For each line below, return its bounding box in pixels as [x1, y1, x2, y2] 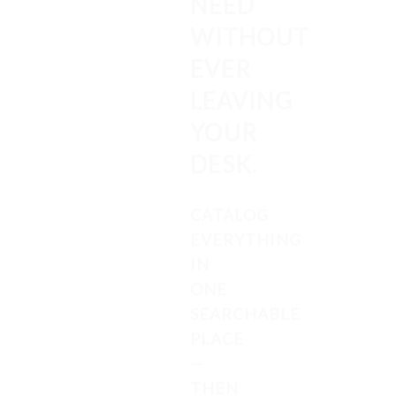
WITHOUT [190, 23, 309, 51]
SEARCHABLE [190, 304, 301, 324]
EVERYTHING [190, 230, 301, 249]
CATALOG [190, 205, 269, 225]
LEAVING [190, 87, 293, 115]
